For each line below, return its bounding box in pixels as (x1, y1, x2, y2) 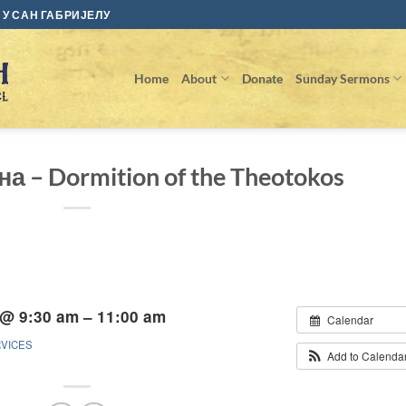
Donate (241, 70, 283, 86)
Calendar (326, 312, 373, 328)
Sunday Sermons (295, 70, 390, 86)
